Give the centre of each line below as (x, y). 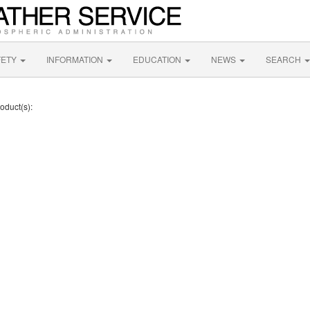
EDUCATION (158, 59)
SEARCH (284, 59)
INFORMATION (76, 59)
